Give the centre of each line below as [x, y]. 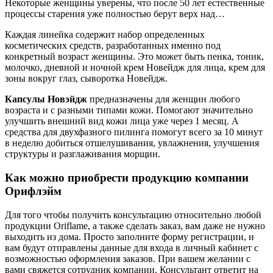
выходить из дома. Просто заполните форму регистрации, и [129, 236]
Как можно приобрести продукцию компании [127, 177]
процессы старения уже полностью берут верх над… [115, 14]
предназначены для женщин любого [164, 99]
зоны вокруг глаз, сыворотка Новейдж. [86, 79]
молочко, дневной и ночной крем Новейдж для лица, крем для [135, 68]
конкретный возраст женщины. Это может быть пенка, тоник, [134, 57]
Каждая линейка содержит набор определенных [105, 35]
